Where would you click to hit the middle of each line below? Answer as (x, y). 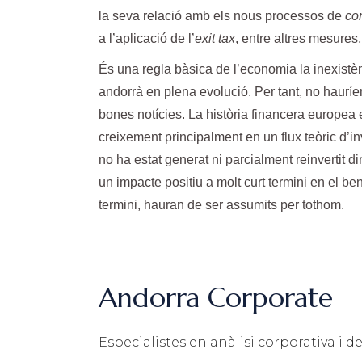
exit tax (215, 39)
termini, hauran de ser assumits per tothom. (221, 205)
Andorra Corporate (216, 298)
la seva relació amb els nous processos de (222, 16)
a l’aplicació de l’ (147, 39)
